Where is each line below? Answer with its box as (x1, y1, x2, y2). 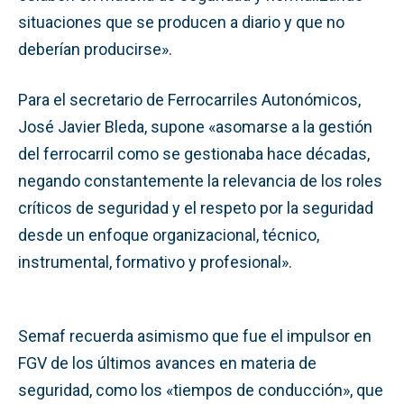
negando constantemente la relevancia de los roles (18, 170, 382, 190)
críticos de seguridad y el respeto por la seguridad (18, 197, 373, 217)
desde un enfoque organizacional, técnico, (18, 225, 319, 244)
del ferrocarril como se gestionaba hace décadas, (18, 143, 370, 163)
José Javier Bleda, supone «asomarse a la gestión (18, 116, 372, 136)
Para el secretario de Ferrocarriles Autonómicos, (18, 89, 361, 109)
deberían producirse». (18, 39, 172, 59)
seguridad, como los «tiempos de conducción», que (18, 380, 383, 399)
